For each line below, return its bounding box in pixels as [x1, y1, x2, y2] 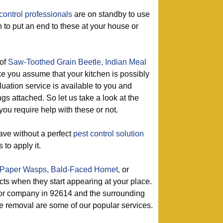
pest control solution [73, 129, 144, 138]
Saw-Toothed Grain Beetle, [8, 58, 103, 66]
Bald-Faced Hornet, [51, 165, 120, 174]
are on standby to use [72, 10, 150, 18]
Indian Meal [105, 58, 146, 66]
